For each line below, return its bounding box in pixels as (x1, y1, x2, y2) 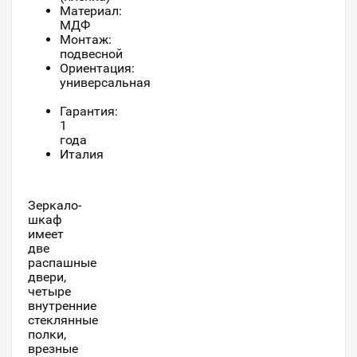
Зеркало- (28, 197, 81, 213)
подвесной (60, 45, 123, 61)
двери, (28, 269, 66, 284)
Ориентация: (60, 60, 135, 76)
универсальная (60, 74, 151, 90)
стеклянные (28, 312, 98, 328)
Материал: (60, 2, 122, 18)
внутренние (28, 297, 96, 313)
